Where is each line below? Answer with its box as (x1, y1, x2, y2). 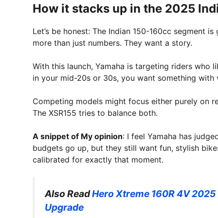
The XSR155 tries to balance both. (33, 108, 158, 118)
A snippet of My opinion (33, 131, 123, 142)
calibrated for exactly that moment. (33, 155, 163, 165)
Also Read (45, 188, 92, 200)
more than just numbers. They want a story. (33, 38, 192, 48)
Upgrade (45, 201, 84, 214)
